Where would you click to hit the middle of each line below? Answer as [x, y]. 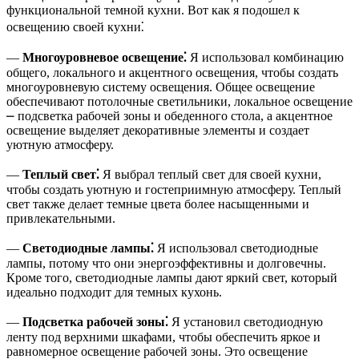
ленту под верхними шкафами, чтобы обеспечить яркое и [163, 337]
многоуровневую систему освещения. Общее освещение [161, 87]
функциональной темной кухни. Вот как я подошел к [153, 10]
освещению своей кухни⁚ [75, 26]
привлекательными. [61, 218]
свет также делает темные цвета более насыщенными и [158, 204]
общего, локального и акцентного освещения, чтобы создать [172, 72]
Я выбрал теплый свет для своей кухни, [210, 174]
